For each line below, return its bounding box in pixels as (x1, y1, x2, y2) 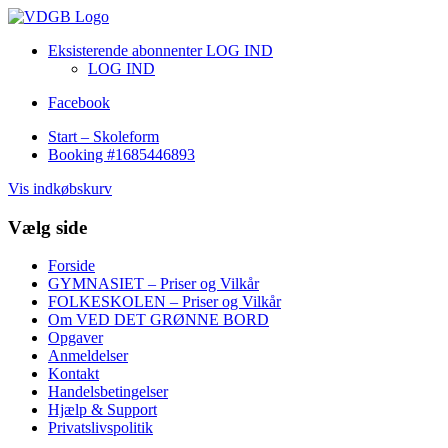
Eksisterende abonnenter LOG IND (48, 42, 273, 59)
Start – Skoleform (48, 128, 159, 145)
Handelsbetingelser (48, 383, 168, 401)
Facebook (48, 94, 110, 111)
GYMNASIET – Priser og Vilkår (48, 275, 259, 293)
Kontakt (48, 365, 99, 383)
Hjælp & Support (48, 401, 157, 419)
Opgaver (48, 329, 103, 347)
